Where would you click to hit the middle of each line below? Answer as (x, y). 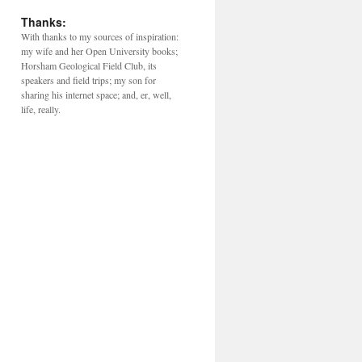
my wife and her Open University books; (99, 51)
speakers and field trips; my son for (88, 80)
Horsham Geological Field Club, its (89, 65)
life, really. (41, 109)
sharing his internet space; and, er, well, (96, 95)
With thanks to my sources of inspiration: (100, 36)
